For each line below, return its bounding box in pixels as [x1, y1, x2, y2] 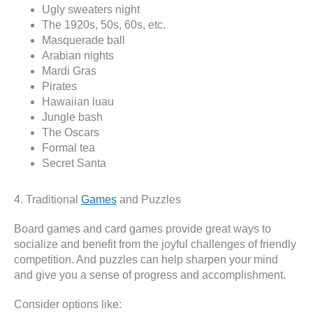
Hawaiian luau [42, 96, 114, 108]
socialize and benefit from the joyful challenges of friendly [14, 238, 296, 251]
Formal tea [42, 142, 95, 154]
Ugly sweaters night [42, 3, 140, 16]
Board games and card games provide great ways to [14, 223, 271, 235]
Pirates [42, 80, 77, 93]
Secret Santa [42, 157, 106, 170]
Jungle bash [42, 111, 103, 124]
